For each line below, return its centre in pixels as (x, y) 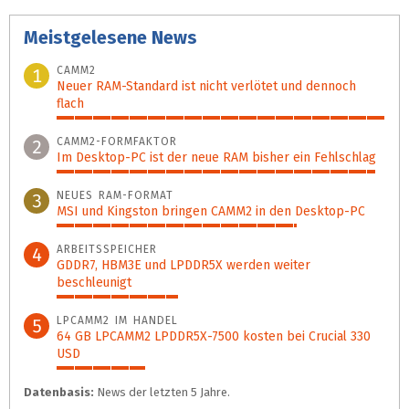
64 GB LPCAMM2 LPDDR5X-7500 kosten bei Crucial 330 (214, 336)
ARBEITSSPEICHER (107, 249)
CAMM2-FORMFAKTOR (117, 141)
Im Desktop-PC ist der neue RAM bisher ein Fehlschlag (216, 157)
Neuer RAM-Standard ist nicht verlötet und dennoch (206, 86)
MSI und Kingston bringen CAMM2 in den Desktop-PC (211, 211)
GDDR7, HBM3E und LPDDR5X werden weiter (184, 265)
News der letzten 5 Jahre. (162, 392)
